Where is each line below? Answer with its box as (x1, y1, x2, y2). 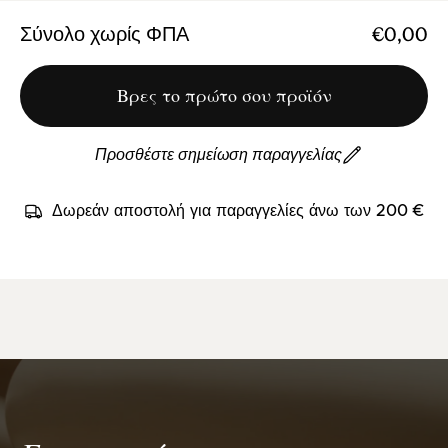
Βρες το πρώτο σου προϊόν (116, 85, 332, 106)
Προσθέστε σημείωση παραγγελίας (94, 146, 342, 165)
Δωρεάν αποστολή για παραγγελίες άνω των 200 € (52, 203, 424, 220)
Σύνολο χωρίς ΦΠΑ (20, 23, 189, 46)
